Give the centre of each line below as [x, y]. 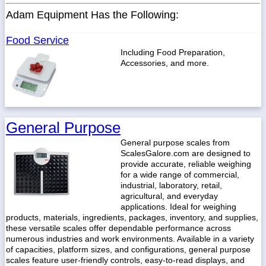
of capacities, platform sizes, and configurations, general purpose [128, 249]
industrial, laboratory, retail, [171, 185]
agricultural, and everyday [169, 196]
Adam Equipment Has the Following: [92, 15]
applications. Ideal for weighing [178, 207]
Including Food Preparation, [173, 52]
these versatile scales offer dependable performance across [118, 228]
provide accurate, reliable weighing [186, 164]
